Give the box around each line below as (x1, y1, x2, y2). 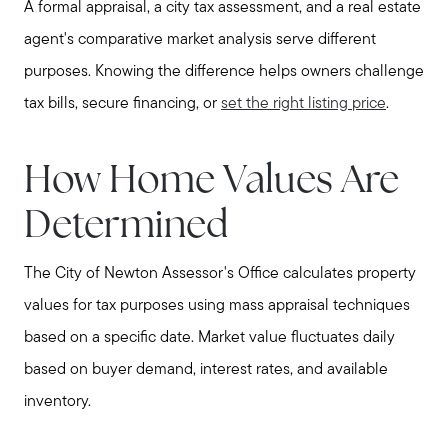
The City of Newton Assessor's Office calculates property (24, 265, 416, 282)
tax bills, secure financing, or (24, 95, 221, 112)
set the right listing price (221, 95, 386, 112)
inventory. (24, 393, 91, 410)
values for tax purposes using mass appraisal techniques (24, 297, 410, 314)
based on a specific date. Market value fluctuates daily (24, 329, 395, 346)
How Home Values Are (24, 163, 399, 203)
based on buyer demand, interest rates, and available (24, 361, 388, 378)
